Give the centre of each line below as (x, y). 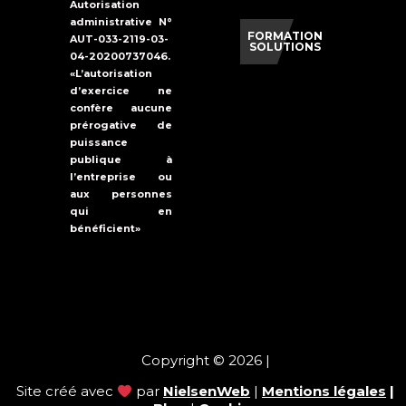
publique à (121, 159)
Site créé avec (66, 391)
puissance (99, 142)
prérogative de (121, 125)
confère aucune (121, 108)
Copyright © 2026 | (205, 360)
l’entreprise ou (121, 177)
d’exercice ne (121, 91)
